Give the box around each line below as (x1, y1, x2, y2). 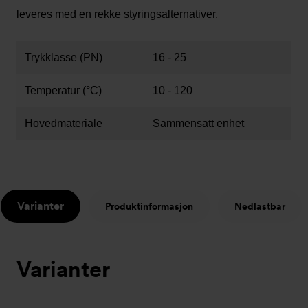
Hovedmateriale (25, 117, 102, 129)
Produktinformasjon (105, 200, 193, 212)
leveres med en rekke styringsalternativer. (16, 8, 218, 20)
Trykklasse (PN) (25, 51, 102, 63)
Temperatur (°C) (25, 84, 102, 96)
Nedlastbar (234, 200, 285, 212)
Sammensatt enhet (153, 117, 244, 129)
